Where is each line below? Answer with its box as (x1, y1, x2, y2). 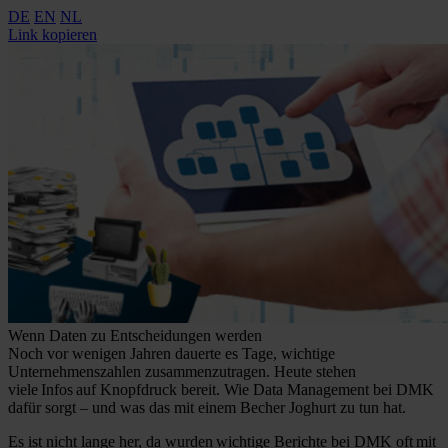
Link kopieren (8, 26, 97, 43)
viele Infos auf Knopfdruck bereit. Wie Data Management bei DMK (8, 381, 434, 399)
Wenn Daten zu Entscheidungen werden (8, 327, 262, 345)
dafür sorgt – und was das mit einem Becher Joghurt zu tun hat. (8, 399, 406, 417)
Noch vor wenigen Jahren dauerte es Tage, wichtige (8, 345, 335, 363)
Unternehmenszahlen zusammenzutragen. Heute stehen (8, 363, 356, 381)
